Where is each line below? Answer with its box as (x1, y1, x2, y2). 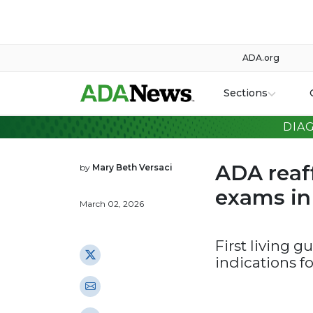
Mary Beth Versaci (92, 162, 173, 173)
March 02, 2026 (80, 198, 144, 209)
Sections (223, 87, 268, 99)
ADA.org (242, 52, 279, 63)
